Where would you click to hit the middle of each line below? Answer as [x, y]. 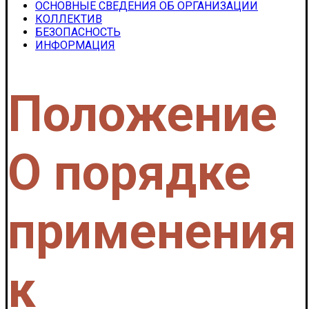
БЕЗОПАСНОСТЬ [78, 32]
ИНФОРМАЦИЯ [75, 45]
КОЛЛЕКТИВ [69, 19]
